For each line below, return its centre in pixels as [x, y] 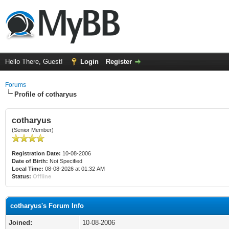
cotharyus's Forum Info [47, 206]
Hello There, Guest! [35, 62]
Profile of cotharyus [45, 94]
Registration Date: [36, 153]
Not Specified [66, 161]
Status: [21, 176]
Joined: [20, 223]
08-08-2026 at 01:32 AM [74, 169]
